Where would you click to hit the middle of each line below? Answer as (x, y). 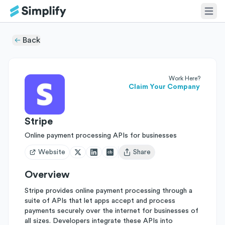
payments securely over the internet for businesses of (111, 211)
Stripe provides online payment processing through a (108, 191)
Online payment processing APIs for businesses (101, 136)
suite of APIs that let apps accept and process (100, 201)
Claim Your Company (164, 87)
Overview (47, 175)
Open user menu (148, 156)
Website (52, 152)
